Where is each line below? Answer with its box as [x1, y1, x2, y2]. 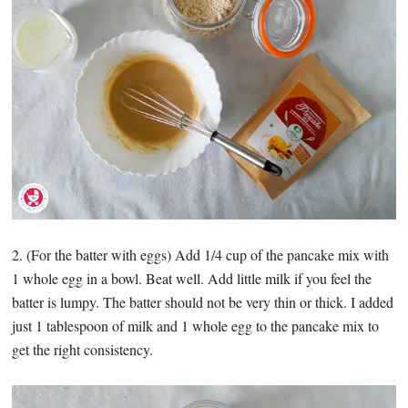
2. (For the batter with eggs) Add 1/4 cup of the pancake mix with [12, 245, 390, 264]
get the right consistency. [12, 340, 154, 359]
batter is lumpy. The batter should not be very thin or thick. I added [12, 292, 394, 311]
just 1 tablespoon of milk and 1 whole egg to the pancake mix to [12, 316, 380, 335]
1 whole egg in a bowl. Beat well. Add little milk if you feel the [12, 269, 372, 288]
